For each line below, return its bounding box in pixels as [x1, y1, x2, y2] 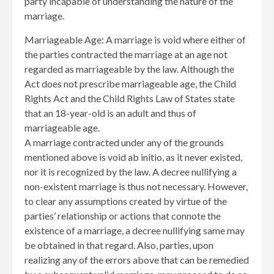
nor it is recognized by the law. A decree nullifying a [24, 165, 237, 177]
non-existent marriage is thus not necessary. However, [24, 180, 248, 192]
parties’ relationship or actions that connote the [24, 209, 221, 221]
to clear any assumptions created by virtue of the [24, 194, 227, 207]
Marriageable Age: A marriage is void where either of [24, 33, 246, 45]
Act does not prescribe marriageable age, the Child [24, 77, 236, 89]
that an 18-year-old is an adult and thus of [24, 106, 196, 119]
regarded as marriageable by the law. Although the [24, 62, 234, 75]
